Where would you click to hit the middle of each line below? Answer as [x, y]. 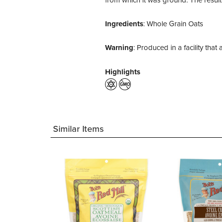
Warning [119, 48]
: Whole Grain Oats [173, 24]
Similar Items [78, 129]
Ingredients [124, 24]
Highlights [123, 72]
